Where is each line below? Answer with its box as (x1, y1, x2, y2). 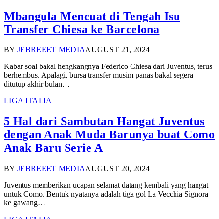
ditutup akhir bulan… (4, 80, 70, 88)
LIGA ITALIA (4, 96, 52, 105)
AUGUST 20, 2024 (85, 164, 150, 173)
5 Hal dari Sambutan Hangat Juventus (4, 115, 205, 128)
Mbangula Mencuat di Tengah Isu (4, 9, 180, 22)
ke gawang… (4, 198, 45, 207)
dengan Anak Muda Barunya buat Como (4, 128, 215, 141)
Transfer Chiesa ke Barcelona (4, 22, 160, 36)
